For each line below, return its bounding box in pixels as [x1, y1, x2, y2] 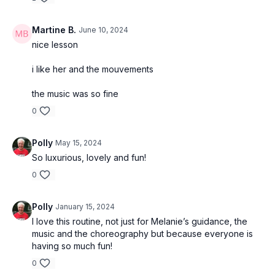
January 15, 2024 [55, 202, 115, 211]
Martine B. [32, 25, 76, 35]
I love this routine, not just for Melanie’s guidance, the [32, 216, 247, 227]
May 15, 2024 [55, 138, 102, 147]
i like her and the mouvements [32, 64, 153, 74]
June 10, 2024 [79, 25, 128, 34]
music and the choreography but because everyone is [32, 228, 253, 239]
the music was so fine [32, 88, 118, 99]
